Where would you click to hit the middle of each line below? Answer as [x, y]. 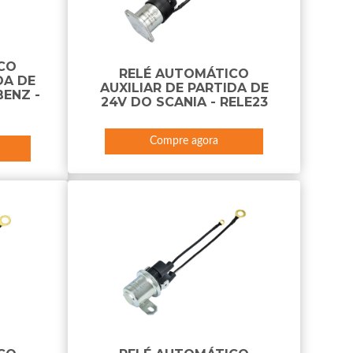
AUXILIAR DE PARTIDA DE [184, 88]
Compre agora [184, 141]
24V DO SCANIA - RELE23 [184, 102]
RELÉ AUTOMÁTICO [184, 74]
